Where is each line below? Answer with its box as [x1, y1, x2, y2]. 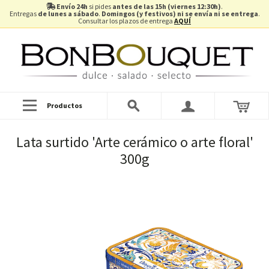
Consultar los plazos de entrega [78, 16, 174, 25]
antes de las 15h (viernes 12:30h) [112, 2, 221, 11]
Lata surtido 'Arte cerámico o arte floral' [16, 132, 253, 151]
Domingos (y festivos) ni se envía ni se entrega [101, 9, 258, 18]
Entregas [9, 9, 38, 18]
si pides [88, 2, 112, 11]
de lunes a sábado [37, 9, 98, 18]
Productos [46, 101, 82, 110]
